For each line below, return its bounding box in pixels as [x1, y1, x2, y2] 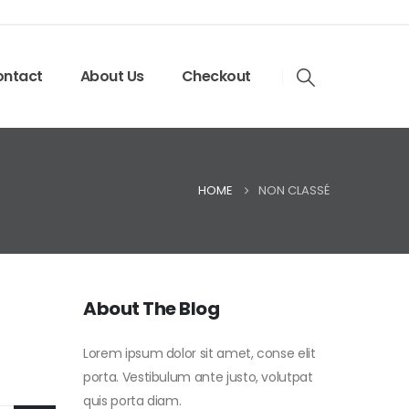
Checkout [181, 66, 251, 87]
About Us [79, 66, 144, 87]
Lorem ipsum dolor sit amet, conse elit [83, 344, 316, 362]
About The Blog [83, 296, 219, 321]
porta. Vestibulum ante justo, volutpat [83, 368, 313, 386]
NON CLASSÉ [258, 182, 330, 199]
